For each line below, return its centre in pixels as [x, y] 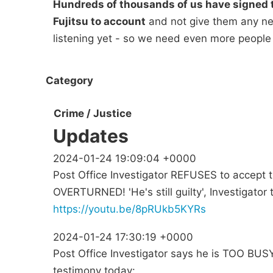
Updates [91, 136]
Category [69, 80]
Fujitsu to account [99, 21]
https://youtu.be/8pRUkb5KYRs [129, 209]
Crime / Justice [93, 114]
